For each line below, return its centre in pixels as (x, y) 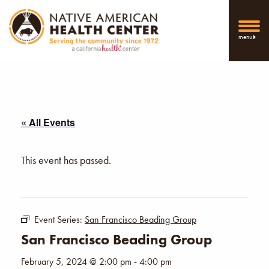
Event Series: (59, 219)
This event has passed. (66, 160)
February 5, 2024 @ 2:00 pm (76, 261)
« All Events (48, 122)
